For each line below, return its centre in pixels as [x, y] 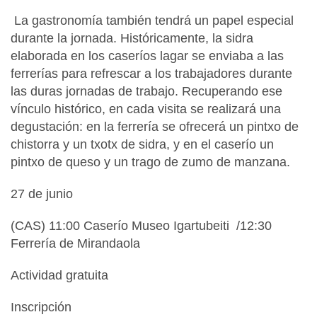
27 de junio [42, 194]
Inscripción [41, 307]
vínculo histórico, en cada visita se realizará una [146, 109]
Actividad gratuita [59, 275]
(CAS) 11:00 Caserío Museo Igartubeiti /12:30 [141, 225]
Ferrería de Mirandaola [75, 243]
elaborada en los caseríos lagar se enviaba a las [147, 56]
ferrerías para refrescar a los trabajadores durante [151, 73]
